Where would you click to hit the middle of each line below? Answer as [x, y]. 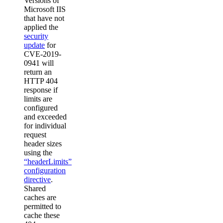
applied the [41, 27]
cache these [42, 215]
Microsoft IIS [45, 9]
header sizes [43, 144]
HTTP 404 [41, 81]
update [34, 45]
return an [38, 72]
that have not [44, 18]
